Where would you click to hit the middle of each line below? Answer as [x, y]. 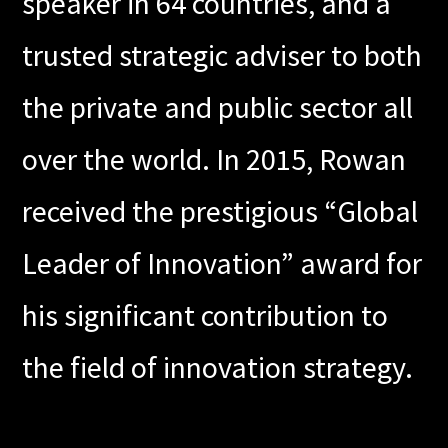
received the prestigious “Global [220, 211]
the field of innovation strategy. [218, 367]
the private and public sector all [218, 107]
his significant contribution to [205, 315]
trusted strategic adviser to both [222, 55]
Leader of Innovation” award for [222, 263]
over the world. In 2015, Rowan [214, 159]
